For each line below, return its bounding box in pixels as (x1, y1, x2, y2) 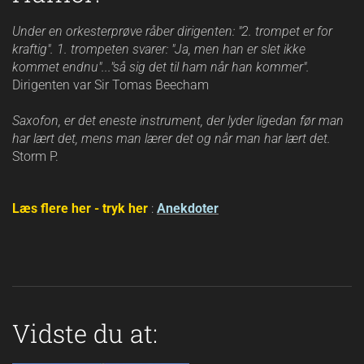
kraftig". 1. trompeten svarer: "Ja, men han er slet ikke (12, 41, 305, 57)
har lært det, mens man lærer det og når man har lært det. (12, 131, 331, 146)
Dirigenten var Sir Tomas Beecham (12, 77, 209, 93)
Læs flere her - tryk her (12, 201, 151, 216)
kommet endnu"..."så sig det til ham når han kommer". (12, 59, 313, 75)
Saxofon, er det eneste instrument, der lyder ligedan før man (12, 113, 344, 128)
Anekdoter (157, 201, 219, 216)
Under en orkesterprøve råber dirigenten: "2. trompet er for (12, 24, 332, 39)
